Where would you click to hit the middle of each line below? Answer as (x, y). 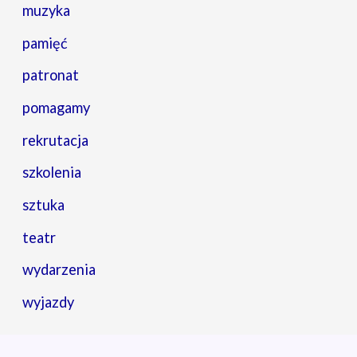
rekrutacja (56, 140)
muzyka (47, 11)
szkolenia (52, 173)
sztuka (44, 205)
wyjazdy (49, 302)
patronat (51, 75)
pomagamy (57, 108)
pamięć (45, 43)
